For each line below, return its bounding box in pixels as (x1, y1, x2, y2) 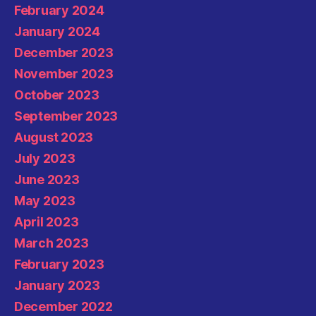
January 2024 (14, 23, 100, 39)
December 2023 (14, 44, 114, 60)
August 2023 (14, 129, 94, 145)
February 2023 (14, 256, 104, 272)
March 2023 (14, 235, 89, 250)
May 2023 (14, 193, 75, 208)
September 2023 (14, 108, 119, 123)
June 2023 (14, 171, 80, 187)
